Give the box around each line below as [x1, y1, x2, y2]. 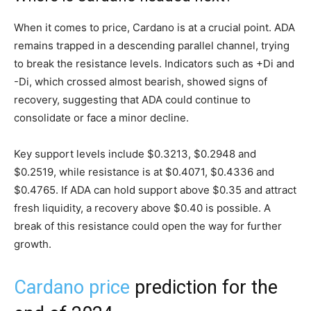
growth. [14, 237, 51, 251]
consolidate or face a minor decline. [14, 111, 189, 125]
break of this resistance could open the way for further [14, 219, 282, 233]
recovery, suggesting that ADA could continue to [14, 93, 251, 107]
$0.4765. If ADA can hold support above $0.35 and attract [14, 183, 296, 197]
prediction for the [130, 276, 278, 299]
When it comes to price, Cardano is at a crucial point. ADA [14, 21, 295, 35]
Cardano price [14, 276, 130, 299]
